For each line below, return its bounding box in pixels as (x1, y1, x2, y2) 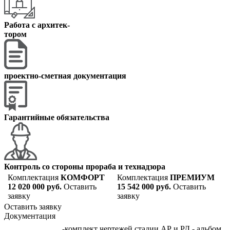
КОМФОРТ (61, 172, 105, 182)
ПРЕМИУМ (170, 172, 215, 182)
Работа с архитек (4, 20, 67, 29)
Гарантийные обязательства (4, 112, 109, 122)
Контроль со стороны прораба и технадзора (4, 162, 165, 171)
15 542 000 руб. (117, 182, 171, 191)
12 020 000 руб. (8, 182, 62, 191)
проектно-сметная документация (4, 71, 126, 80)
